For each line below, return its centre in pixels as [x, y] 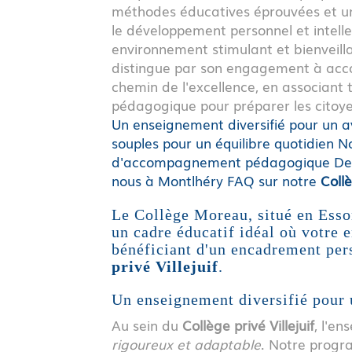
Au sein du [147, 324]
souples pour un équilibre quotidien [223, 142]
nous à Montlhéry [167, 180]
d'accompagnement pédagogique [221, 161]
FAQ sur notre [274, 180]
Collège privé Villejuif [248, 324]
